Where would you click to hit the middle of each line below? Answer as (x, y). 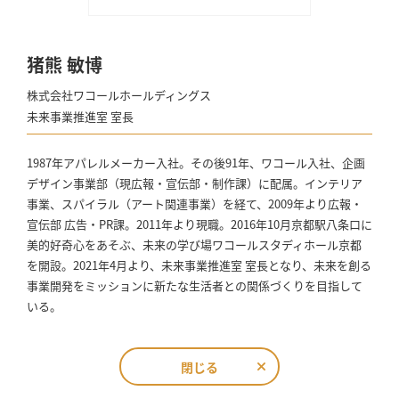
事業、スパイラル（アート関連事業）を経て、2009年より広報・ (195, 204)
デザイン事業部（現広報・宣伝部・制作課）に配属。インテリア (195, 183)
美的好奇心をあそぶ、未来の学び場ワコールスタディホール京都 (194, 244)
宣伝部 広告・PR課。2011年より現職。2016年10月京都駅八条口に (199, 224)
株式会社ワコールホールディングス (119, 95)
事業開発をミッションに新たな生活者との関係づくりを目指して (195, 285)
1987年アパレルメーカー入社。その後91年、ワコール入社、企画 (196, 163)
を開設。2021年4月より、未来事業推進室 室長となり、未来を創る (199, 265)
